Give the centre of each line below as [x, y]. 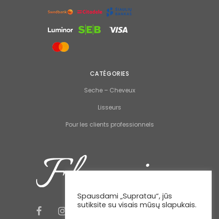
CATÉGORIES [109, 74]
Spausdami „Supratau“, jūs [125, 196]
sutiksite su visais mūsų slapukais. [137, 205]
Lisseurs [109, 107]
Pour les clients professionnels [109, 124]
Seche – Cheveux [109, 90]
